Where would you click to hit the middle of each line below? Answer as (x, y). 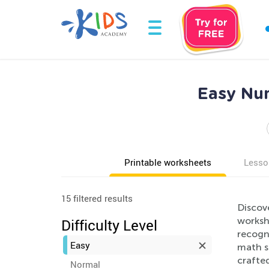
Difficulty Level (109, 225)
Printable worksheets (168, 162)
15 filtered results (97, 198)
